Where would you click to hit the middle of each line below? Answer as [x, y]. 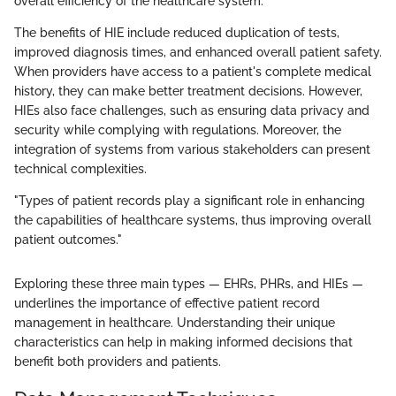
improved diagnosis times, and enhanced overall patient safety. [198, 53]
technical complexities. [80, 169]
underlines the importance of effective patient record [167, 304]
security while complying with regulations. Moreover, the [178, 130]
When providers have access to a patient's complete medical [193, 72]
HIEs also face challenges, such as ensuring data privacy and [192, 111]
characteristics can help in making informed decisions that [183, 343]
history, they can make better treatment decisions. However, [188, 91]
